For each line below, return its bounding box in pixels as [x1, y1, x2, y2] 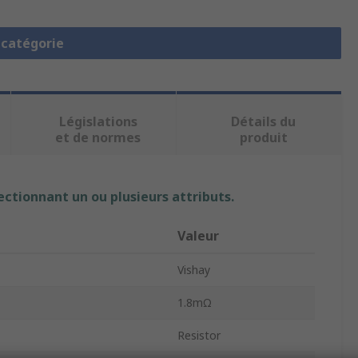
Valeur [177, 227, 219, 245]
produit [239, 129, 288, 147]
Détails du [231, 113, 296, 131]
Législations [58, 113, 137, 131]
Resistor [177, 328, 221, 344]
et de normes [55, 129, 141, 147]
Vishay [177, 262, 210, 278]
